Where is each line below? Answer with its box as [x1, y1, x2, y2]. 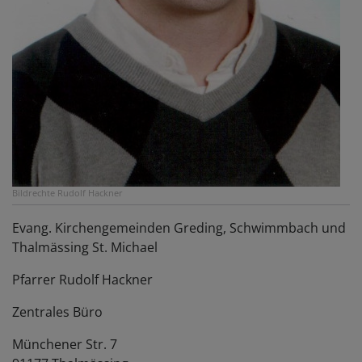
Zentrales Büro [12, 303, 103, 322]
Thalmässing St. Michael [12, 238, 158, 257]
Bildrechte [12, 187, 55, 199]
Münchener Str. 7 [12, 335, 117, 354]
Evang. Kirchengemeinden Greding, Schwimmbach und [12, 219, 346, 238]
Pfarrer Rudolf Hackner [12, 271, 153, 289]
